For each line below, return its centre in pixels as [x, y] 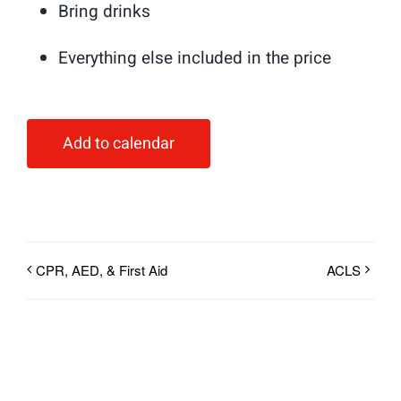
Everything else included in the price [195, 58]
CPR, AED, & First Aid [102, 269]
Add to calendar [119, 143]
